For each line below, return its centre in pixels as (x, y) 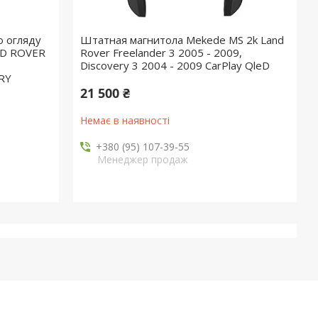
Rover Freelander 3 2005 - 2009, (161, 53)
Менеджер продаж (142, 159)
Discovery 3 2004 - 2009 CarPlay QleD (175, 65)
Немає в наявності (125, 120)
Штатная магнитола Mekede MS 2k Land (182, 40)
